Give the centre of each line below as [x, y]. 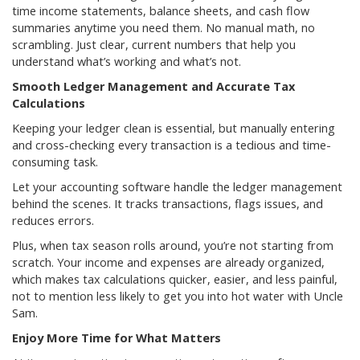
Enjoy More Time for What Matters [117, 338]
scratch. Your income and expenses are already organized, [168, 263]
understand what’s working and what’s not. [127, 62]
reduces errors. [53, 221]
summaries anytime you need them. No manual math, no [164, 28]
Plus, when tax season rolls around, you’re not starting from [173, 246]
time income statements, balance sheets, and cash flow [161, 11]
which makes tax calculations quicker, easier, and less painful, [175, 280]
